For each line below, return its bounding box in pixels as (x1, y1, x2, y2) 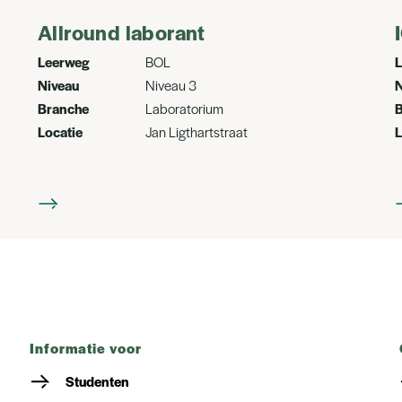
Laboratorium (145, 99, 223, 118)
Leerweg (38, 52, 90, 71)
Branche (38, 99, 89, 118)
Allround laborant (38, 18, 205, 47)
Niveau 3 (145, 75, 197, 94)
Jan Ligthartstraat (145, 122, 248, 141)
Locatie (38, 122, 83, 141)
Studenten (65, 371, 129, 390)
